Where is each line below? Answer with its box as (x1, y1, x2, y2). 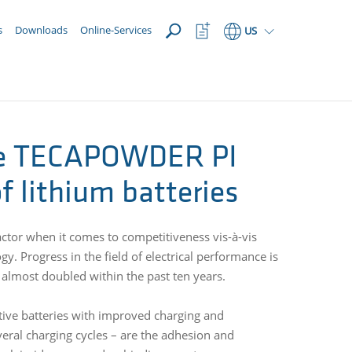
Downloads (15, 23, 68, 38)
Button (190, 37, 223, 51)
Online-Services (80, 23, 152, 38)
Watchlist (190, 23, 233, 37)
